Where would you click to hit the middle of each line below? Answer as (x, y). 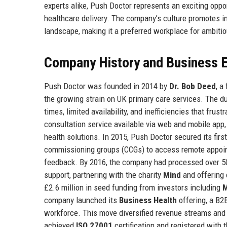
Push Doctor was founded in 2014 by (107, 86)
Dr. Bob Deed (193, 86)
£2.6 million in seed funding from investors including (133, 187)
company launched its (82, 200)
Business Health (148, 200)
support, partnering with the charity (104, 175)
